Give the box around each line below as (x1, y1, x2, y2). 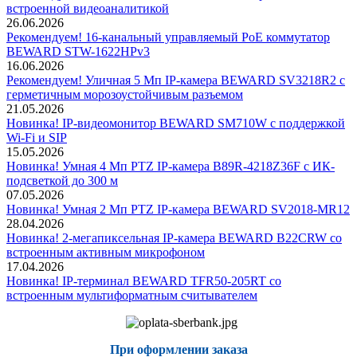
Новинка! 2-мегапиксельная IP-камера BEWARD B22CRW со (6, 231, 342, 245)
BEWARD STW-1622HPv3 (6, 45, 150, 59)
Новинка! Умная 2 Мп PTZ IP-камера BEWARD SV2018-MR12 (6, 202, 350, 217)
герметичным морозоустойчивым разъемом (6, 88, 243, 102)
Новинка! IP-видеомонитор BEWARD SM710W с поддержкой (6, 116, 345, 131)
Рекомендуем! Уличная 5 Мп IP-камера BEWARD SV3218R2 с (6, 73, 345, 88)
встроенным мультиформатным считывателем (6, 288, 257, 303)
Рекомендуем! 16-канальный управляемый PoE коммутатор (6, 30, 330, 45)
